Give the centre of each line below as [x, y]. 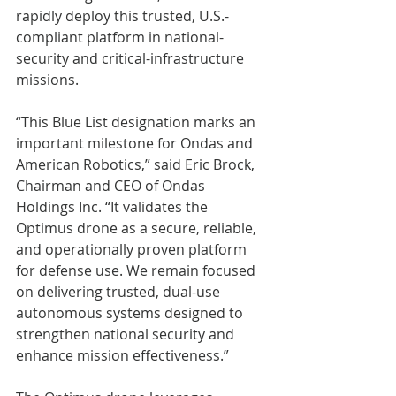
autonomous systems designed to [131, 312]
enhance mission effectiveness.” [122, 355]
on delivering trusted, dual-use [120, 291]
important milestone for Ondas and [136, 143]
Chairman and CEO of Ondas [112, 185]
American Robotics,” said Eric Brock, [137, 164]
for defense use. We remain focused [137, 270]
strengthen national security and [127, 334]
